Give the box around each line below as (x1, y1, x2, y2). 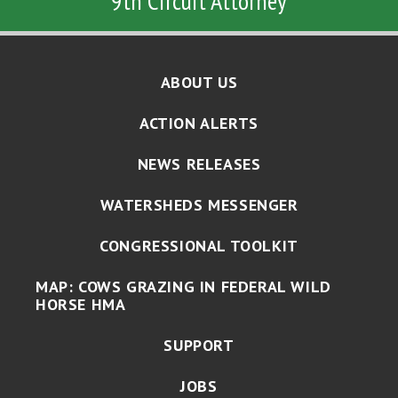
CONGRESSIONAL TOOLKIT (99, 235, 298, 257)
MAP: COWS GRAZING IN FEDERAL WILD (36, 276, 331, 298)
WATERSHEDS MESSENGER (99, 195, 298, 216)
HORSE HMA (36, 294, 126, 315)
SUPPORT (163, 335, 235, 356)
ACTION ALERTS (139, 113, 259, 134)
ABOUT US (160, 72, 238, 93)
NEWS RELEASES (137, 154, 261, 175)
